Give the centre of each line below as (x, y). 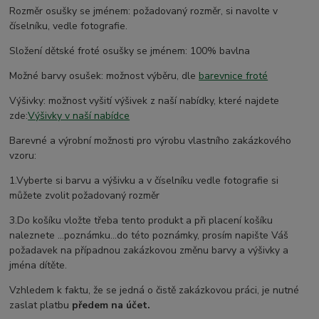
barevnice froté (234, 76)
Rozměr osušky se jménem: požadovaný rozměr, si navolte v (144, 11)
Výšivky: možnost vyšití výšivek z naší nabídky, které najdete (145, 101)
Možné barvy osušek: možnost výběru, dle (104, 76)
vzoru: (23, 156)
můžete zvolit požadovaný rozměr (85, 196)
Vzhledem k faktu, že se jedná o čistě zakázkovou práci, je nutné (155, 291)
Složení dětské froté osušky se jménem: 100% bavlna (130, 51)
